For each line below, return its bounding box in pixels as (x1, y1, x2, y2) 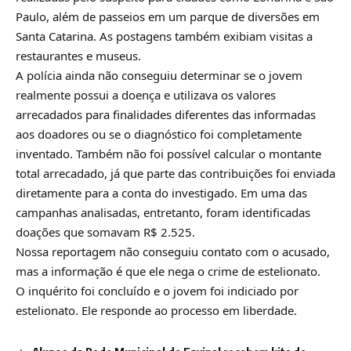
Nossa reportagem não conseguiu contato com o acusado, (16, 243, 330, 259)
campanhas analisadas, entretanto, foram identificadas (16, 204, 310, 220)
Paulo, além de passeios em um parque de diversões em (16, 8, 320, 24)
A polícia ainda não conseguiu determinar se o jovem (16, 67, 302, 83)
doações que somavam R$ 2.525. (16, 223, 195, 240)
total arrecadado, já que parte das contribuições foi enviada (16, 165, 335, 181)
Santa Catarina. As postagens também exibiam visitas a (16, 27, 313, 44)
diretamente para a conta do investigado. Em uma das (16, 184, 307, 201)
